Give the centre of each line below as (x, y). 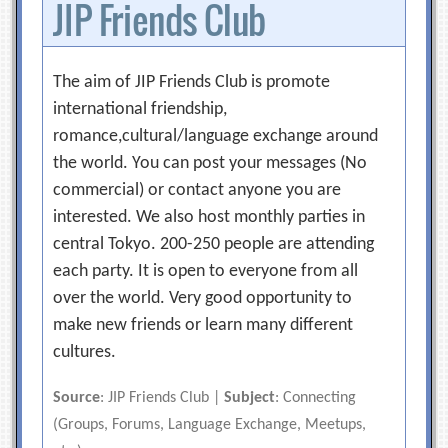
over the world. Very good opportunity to (203, 298)
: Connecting (316, 398)
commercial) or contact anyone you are (197, 190)
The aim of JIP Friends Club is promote (192, 82)
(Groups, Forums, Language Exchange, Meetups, (210, 425)
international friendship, (140, 109)
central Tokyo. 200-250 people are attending (214, 244)
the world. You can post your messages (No (210, 163)
